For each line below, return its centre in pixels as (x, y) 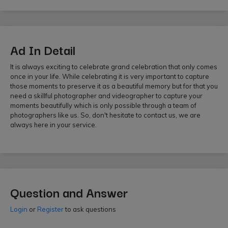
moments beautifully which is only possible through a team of (103, 106)
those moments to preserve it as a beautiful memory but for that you (114, 86)
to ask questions (90, 209)
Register (50, 209)
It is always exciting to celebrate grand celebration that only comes (114, 67)
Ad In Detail (43, 50)
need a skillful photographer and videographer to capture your (106, 96)
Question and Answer (69, 192)
